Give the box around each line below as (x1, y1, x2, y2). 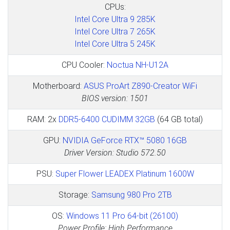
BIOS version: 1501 (82, 93, 148, 103)
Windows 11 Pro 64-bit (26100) (66, 210, 178, 221)
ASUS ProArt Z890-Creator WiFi (84, 81, 197, 91)
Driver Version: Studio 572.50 (64, 147, 166, 158)
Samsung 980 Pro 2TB (91, 189, 172, 200)
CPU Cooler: (62, 60, 107, 70)
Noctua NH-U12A (107, 60, 168, 70)
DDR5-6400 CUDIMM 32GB (59, 114, 155, 124)
